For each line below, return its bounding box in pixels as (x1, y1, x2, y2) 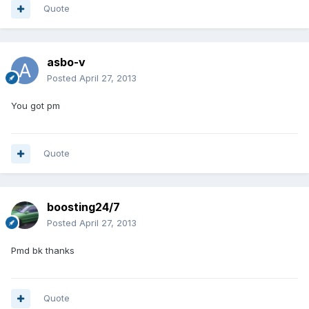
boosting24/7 (47, 200, 120, 215)
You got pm (11, 100, 60, 112)
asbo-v (47, 55, 86, 70)
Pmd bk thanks (11, 245, 74, 257)
